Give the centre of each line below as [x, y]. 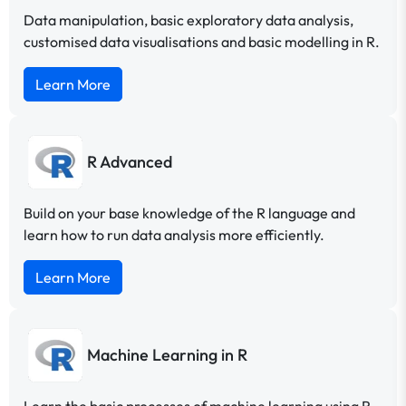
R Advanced [130, 162]
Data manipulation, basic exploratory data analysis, [188, 19]
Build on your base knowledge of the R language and [189, 213]
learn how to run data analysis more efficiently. [174, 234]
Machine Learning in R [167, 355]
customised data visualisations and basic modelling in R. [202, 41]
